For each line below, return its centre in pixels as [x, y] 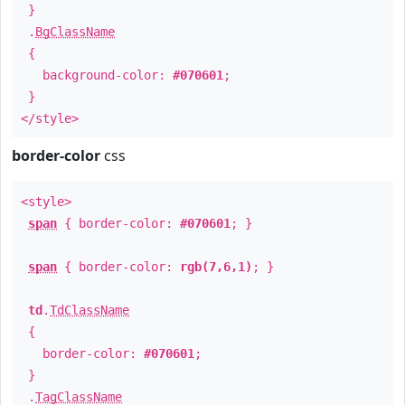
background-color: [97, 75]
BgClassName [75, 32]
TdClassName [89, 310]
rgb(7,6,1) [216, 267]
